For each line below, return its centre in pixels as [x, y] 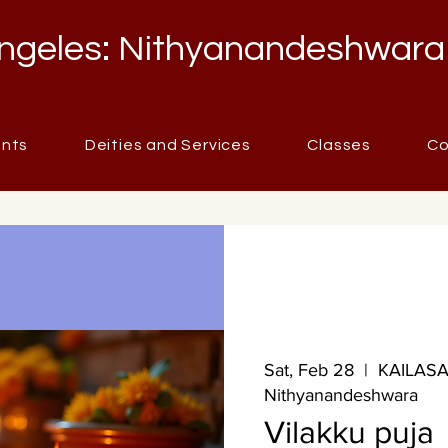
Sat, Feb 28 [309, 369]
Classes [339, 145]
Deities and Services [167, 145]
